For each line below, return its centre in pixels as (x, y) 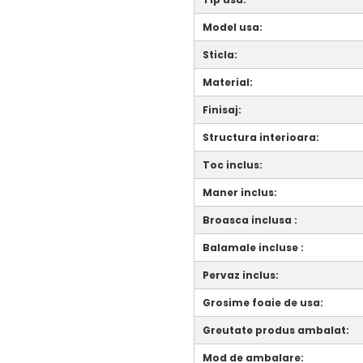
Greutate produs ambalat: (276, 330)
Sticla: (220, 54)
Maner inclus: (240, 192)
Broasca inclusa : (250, 220)
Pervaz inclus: (241, 275)
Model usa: (233, 27)
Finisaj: (222, 109)
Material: (228, 82)
